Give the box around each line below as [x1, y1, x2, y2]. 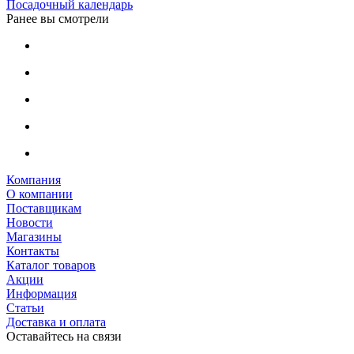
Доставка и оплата [6, 314, 106, 329]
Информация [6, 286, 77, 300]
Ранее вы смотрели [6, 11, 109, 25]
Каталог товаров [6, 258, 96, 272]
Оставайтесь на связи [6, 329, 122, 343]
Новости [6, 215, 53, 229]
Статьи [6, 300, 44, 314]
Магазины [6, 229, 62, 243]
